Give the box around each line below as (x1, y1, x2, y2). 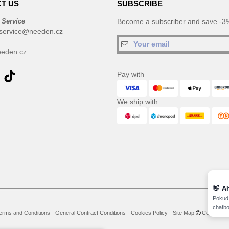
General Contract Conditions (55, 210, 126, 216)
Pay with (117, 70, 144, 78)
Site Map (173, 210, 194, 216)
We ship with (117, 98, 158, 106)
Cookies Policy (131, 210, 168, 216)
